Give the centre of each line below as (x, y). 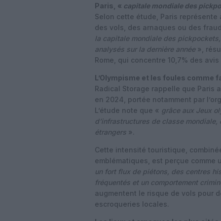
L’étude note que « (127, 110)
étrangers (110, 132)
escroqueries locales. (132, 204)
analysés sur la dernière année (145, 49)
